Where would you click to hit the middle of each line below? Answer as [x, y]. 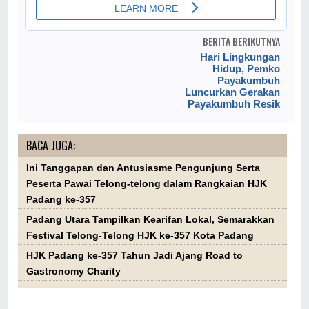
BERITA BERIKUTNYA [241, 41]
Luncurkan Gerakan [232, 92]
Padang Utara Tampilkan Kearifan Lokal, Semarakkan [151, 220]
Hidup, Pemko [246, 69]
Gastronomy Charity [74, 272]
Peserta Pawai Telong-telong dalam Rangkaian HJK [147, 184]
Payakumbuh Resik [233, 104]
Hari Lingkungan [240, 57]
